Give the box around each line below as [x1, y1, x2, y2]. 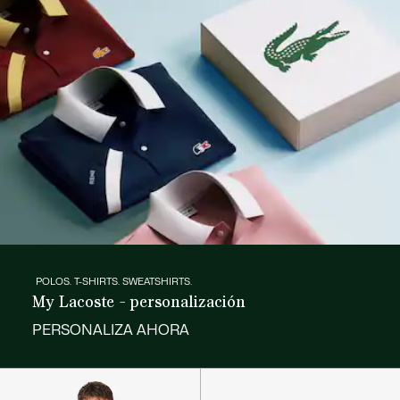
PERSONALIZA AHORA [31, 323, 189, 338]
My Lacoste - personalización [31, 291, 246, 312]
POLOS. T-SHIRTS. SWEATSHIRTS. [35, 277, 192, 287]
